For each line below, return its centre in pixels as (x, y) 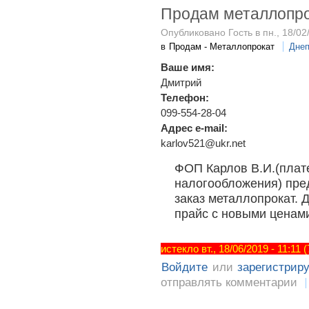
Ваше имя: (189, 67)
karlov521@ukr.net (203, 143)
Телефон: (186, 97)
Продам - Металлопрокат (222, 46)
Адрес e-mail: (196, 128)
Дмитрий (181, 82)
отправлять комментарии (229, 283)
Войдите (185, 268)
